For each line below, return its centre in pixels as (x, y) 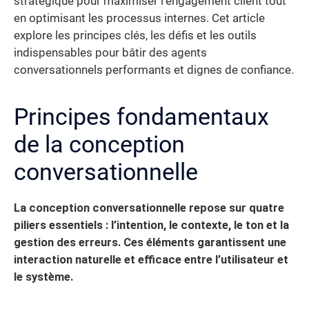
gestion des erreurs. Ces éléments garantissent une (150, 243)
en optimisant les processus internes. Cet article (139, 19)
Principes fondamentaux (141, 117)
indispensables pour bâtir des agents (110, 53)
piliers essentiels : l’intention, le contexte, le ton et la (151, 226)
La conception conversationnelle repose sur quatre (149, 208)
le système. (43, 277)
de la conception (99, 144)
